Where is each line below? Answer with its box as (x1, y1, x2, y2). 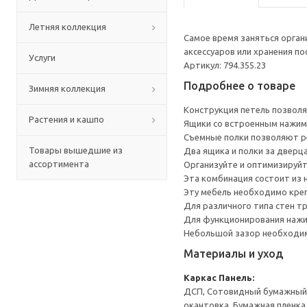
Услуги (29, 53, 56, 62)
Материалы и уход (184, 247, 283, 260)
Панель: (219, 273, 254, 282)
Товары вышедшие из (29, 145, 123, 155)
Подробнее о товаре (184, 79, 295, 92)
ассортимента (29, 159, 89, 169)
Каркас (184, 273, 217, 282)
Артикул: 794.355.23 (184, 60, 266, 70)
